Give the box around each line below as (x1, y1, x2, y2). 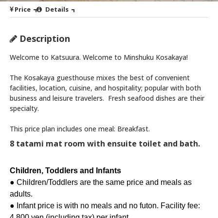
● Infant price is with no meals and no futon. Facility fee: (10, 201, 200, 210)
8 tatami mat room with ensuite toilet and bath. (10, 138, 200, 149)
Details (43, 4, 69, 14)
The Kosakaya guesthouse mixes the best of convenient (10, 73, 190, 82)
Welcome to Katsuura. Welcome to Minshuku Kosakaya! (10, 52, 192, 62)
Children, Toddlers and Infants (10, 166, 121, 175)
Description (17, 32, 70, 44)
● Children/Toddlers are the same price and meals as (10, 178, 192, 186)
